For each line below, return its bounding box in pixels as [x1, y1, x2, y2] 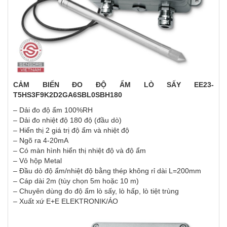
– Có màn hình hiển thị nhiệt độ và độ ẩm [13, 146, 146, 155]
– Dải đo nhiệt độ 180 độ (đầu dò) [13, 116, 122, 124]
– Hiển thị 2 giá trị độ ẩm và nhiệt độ [13, 126, 131, 134]
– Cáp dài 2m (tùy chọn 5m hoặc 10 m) [13, 176, 139, 185]
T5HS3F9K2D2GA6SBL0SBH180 [13, 90, 122, 99]
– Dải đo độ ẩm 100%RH [13, 105, 93, 114]
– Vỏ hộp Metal [13, 156, 62, 165]
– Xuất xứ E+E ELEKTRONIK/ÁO [13, 197, 118, 205]
